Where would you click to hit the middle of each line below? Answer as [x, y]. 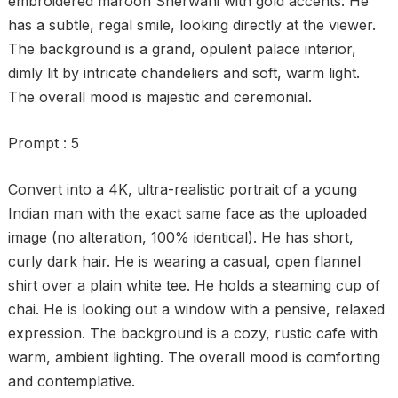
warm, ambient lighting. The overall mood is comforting [194, 357]
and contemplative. [71, 381]
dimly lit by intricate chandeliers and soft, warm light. [183, 73]
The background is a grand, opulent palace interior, [182, 49]
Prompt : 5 [43, 143]
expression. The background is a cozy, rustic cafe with [192, 333]
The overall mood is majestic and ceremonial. [159, 97]
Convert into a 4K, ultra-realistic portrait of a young [182, 189]
